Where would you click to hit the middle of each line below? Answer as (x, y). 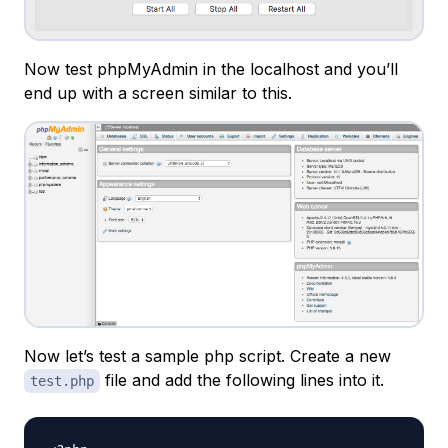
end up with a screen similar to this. (158, 93)
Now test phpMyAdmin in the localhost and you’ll (211, 69)
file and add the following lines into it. (242, 379)
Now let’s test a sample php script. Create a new (207, 355)
